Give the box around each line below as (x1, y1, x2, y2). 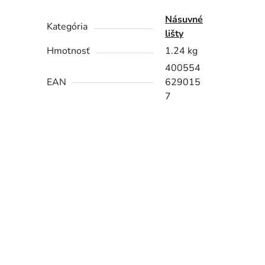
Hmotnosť (47, 44, 91, 58)
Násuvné (165, 13, 203, 27)
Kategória (47, 20, 88, 34)
